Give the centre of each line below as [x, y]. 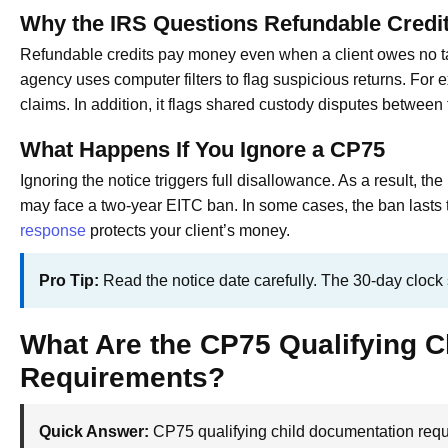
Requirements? [122, 377]
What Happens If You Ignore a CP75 [202, 149]
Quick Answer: [94, 431]
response [53, 230]
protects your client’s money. [188, 230]
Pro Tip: [69, 280]
